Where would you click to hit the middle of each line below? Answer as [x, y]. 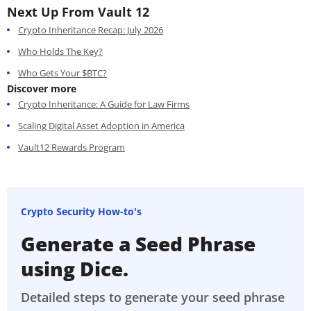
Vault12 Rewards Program [72, 147]
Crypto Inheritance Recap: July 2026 [91, 30]
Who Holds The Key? [60, 51]
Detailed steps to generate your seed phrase [153, 297]
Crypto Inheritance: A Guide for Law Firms [104, 104]
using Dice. [75, 269]
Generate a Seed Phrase [138, 244]
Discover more [42, 88]
